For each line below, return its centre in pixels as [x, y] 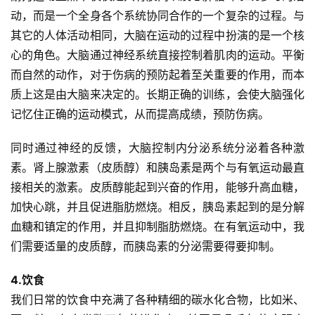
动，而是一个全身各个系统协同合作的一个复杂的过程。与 [157, 16]
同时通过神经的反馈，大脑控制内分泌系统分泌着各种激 [157, 148]
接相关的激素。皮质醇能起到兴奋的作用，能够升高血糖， [157, 187]
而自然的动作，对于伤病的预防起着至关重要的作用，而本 [157, 75]
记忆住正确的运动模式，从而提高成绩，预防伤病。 [140, 114]
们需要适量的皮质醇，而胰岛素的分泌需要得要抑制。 [146, 246]
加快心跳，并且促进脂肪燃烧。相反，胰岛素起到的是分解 [157, 207]
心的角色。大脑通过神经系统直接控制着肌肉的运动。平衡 [157, 55]
